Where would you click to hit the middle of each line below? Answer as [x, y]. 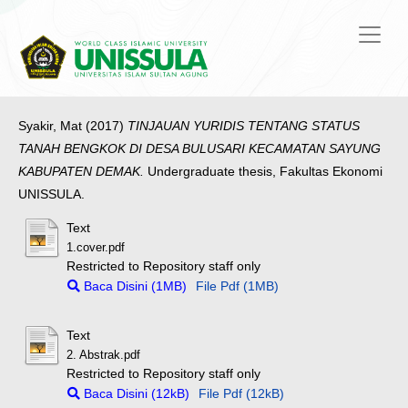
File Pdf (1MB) [238, 286]
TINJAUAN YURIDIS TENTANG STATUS [244, 126]
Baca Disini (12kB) [135, 393]
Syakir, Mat [50, 126]
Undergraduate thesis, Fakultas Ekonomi [263, 172]
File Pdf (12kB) [242, 393]
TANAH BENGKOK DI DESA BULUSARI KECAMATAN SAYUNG [199, 149]
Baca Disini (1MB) [134, 286]
